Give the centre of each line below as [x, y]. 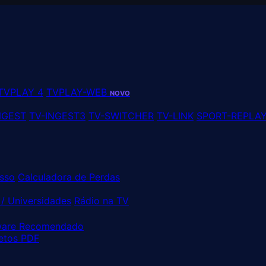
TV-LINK [175, 116]
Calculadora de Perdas [69, 177]
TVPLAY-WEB [78, 92]
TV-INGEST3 [57, 116]
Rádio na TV [102, 201]
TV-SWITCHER [121, 116]
